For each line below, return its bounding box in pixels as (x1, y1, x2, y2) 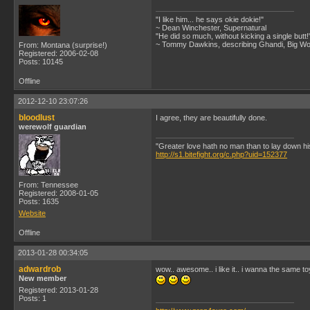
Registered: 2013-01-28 (19, 286, 98, 294)
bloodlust (19, 113, 55, 122)
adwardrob (19, 264, 61, 274)
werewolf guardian (19, 122, 86, 131)
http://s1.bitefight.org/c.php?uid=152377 (156, 150, 287, 158)
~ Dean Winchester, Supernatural (156, 24, 266, 32)
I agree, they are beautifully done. (156, 113, 267, 122)
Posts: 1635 (19, 197, 59, 206)
